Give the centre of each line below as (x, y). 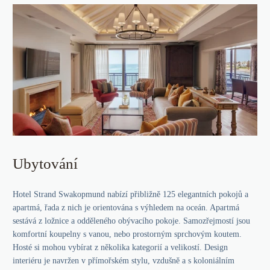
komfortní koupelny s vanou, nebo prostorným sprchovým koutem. (127, 234)
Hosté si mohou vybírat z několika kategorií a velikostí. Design (120, 247)
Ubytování (45, 163)
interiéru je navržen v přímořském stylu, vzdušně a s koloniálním (124, 260)
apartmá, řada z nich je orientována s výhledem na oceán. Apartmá (126, 207)
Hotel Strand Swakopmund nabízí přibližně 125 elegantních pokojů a (130, 194)
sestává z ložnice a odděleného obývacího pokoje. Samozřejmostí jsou (131, 221)
